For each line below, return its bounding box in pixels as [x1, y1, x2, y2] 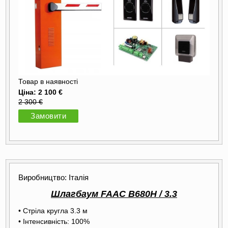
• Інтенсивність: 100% [18, 217, 90, 226]
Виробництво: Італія [18, 174, 89, 182]
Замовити [31, 112, 66, 121]
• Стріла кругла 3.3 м [18, 207, 88, 215]
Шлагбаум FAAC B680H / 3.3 [51, 189, 177, 199]
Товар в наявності [18, 78, 78, 86]
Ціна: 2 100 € [18, 88, 63, 97]
